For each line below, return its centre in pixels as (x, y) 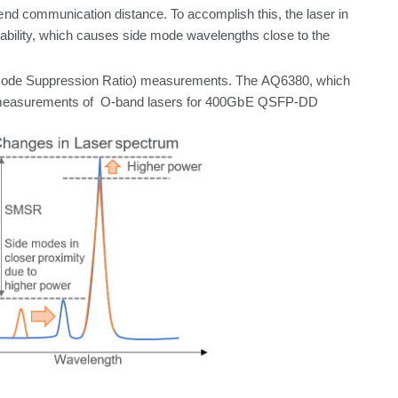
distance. (140, 15)
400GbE (230, 103)
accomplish (220, 15)
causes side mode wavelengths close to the (203, 36)
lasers (165, 103)
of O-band (113, 103)
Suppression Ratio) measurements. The (143, 81)
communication (66, 15)
